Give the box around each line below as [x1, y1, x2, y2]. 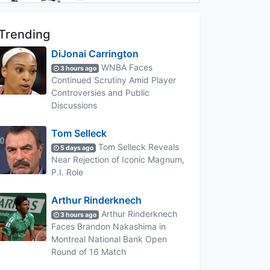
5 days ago [59, 143, 94, 152]
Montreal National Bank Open [51, 233, 167, 244]
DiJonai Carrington [51, 47, 139, 60]
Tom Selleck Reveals [96, 141, 180, 152]
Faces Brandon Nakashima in [51, 221, 166, 231]
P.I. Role [51, 166, 83, 177]
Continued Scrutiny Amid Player [51, 74, 176, 85]
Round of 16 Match [51, 246, 126, 257]
